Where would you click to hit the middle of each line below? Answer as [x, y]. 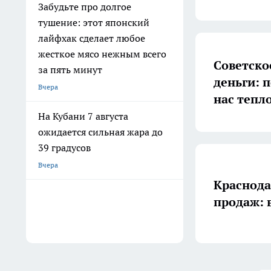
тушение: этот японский [94, 22]
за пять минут [70, 70]
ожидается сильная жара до [100, 132]
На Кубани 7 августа [83, 116]
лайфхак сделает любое [92, 38]
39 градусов [64, 148]
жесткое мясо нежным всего [102, 54]
